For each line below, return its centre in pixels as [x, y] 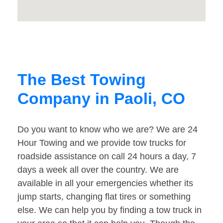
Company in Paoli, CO [101, 99]
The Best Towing [82, 80]
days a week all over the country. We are [98, 170]
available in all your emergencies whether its [105, 183]
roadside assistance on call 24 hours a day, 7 [107, 157]
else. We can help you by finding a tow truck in [110, 210]
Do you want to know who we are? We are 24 [108, 130]
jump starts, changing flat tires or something [104, 197]
